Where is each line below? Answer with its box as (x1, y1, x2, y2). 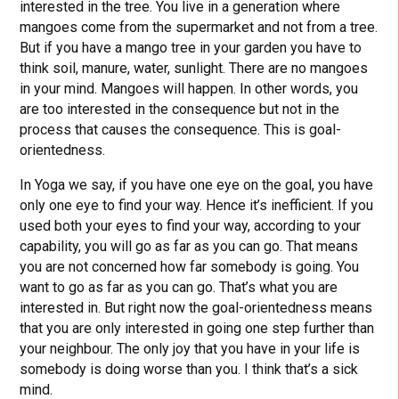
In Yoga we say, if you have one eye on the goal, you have (20, 175, 374, 193)
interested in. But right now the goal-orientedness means (20, 298, 373, 316)
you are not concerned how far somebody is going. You (20, 257, 360, 275)
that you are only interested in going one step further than (20, 319, 375, 337)
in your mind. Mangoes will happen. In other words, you (20, 79, 359, 97)
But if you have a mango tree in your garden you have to (20, 38, 362, 56)
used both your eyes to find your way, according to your (20, 216, 362, 234)
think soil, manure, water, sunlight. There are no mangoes (20, 59, 369, 77)
